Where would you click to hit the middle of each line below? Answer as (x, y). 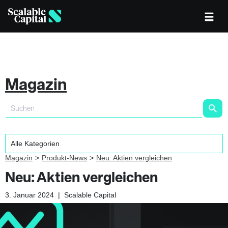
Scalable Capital (90, 195)
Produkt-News (64, 158)
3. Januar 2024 (30, 195)
